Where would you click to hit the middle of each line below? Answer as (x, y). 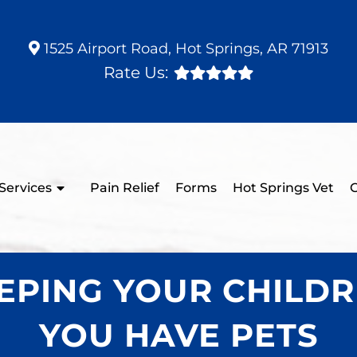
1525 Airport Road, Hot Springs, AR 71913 (184, 49)
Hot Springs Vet (283, 187)
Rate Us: (136, 73)
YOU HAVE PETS (178, 335)
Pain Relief (124, 187)
